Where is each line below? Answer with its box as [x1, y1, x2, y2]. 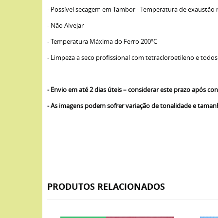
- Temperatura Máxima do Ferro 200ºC [47, 37, 157, 46]
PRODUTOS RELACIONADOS [47, 181, 165, 193]
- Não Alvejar [47, 21, 84, 30]
